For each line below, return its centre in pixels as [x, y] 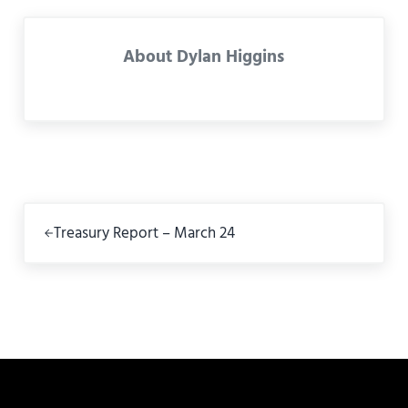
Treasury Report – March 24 [144, 233]
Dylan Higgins [231, 58]
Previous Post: [68, 213]
